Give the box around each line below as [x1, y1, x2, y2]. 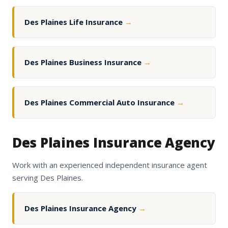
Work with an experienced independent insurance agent [12, 160, 207, 170]
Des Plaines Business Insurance [24, 57, 144, 68]
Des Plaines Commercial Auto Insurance [24, 97, 177, 108]
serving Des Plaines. [12, 173, 83, 183]
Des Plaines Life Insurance [24, 17, 125, 27]
